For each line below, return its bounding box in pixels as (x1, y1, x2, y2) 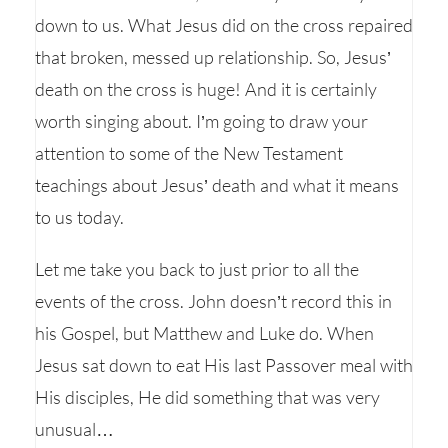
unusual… (35, 418, 114, 440)
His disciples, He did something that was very (35, 386, 380, 408)
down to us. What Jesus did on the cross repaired (35, 14, 413, 36)
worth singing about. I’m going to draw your (35, 110, 368, 132)
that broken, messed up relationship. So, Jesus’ (35, 46, 391, 68)
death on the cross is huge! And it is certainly (35, 78, 377, 100)
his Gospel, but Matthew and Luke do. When (35, 322, 374, 344)
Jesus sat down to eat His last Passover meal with (35, 354, 413, 376)
